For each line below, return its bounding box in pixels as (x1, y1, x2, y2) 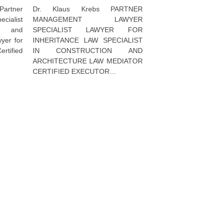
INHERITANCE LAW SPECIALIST (32, 36, 143, 44)
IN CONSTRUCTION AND (32, 47, 143, 55)
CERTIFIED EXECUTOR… (32, 67, 116, 75)
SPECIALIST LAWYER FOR (32, 26, 143, 34)
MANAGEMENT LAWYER (32, 15, 143, 23)
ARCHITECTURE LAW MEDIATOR (32, 57, 143, 65)
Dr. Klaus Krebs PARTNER (32, 5, 143, 13)
